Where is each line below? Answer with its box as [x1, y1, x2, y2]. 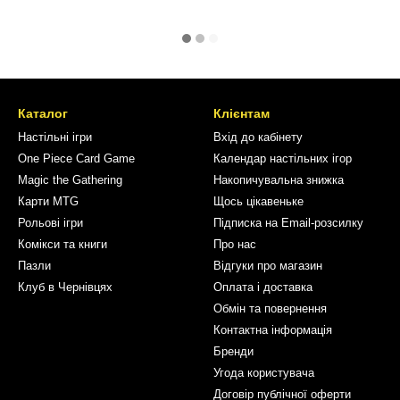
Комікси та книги [18, 237, 107, 251]
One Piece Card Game [18, 152, 135, 165]
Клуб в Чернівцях [18, 280, 112, 294]
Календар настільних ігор [213, 152, 352, 165]
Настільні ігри [18, 130, 92, 144]
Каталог [18, 106, 68, 121]
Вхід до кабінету [213, 130, 303, 144]
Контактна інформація [213, 323, 332, 337]
